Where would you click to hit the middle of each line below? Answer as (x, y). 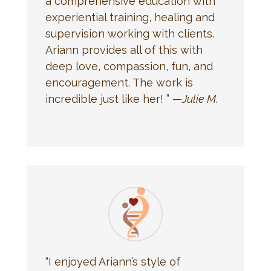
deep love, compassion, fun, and (129, 66)
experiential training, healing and (130, 17)
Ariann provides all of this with (124, 50)
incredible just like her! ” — (113, 99)
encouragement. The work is (119, 82)
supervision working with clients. (129, 33)
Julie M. (200, 99)
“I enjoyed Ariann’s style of (113, 261)
